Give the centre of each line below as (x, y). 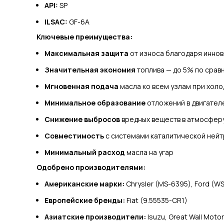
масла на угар (149, 152)
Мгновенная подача (82, 86)
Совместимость (74, 136)
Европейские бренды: (85, 200)
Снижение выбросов (82, 119)
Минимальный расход (85, 152)
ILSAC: (56, 22)
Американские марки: (85, 184)
